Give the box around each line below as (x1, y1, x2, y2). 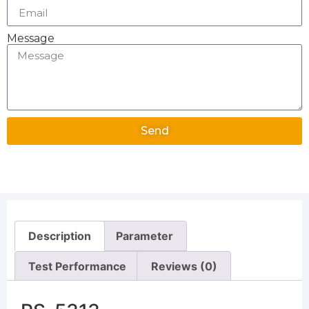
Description (28, 228, 92, 243)
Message (7, 32, 54, 46)
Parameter (115, 228, 173, 243)
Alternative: (7, 147, 66, 161)
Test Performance (28, 259, 127, 273)
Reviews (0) (150, 259, 217, 273)
